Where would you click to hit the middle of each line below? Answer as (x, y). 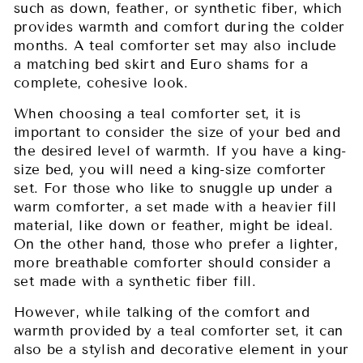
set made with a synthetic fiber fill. (135, 281)
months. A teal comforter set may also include (175, 45)
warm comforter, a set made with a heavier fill (175, 207)
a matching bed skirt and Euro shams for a (161, 64)
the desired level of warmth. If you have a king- (180, 151)
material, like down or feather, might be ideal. (174, 225)
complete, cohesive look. (101, 83)
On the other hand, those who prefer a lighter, (176, 244)
